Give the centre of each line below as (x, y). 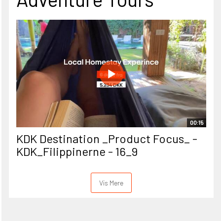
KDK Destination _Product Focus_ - (107, 139)
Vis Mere (111, 183)
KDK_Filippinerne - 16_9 (77, 151)
